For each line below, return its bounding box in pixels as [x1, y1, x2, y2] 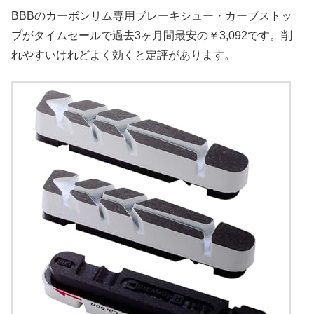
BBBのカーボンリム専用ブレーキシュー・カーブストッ [11, 10, 292, 22]
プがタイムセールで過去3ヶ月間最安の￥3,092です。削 [11, 29, 292, 42]
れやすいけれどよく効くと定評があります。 [11, 49, 235, 62]
